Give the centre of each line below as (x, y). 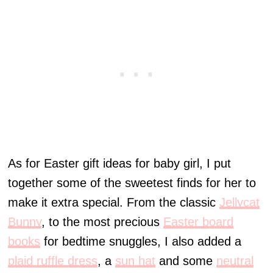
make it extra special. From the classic (114, 203)
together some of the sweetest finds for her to (132, 183)
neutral (235, 261)
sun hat (136, 261)
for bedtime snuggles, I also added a (141, 242)
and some (186, 261)
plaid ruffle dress (53, 261)
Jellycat (240, 203)
